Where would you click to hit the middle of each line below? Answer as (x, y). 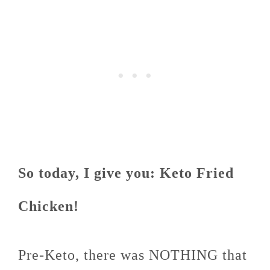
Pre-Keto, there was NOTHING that (133, 255)
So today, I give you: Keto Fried (126, 173)
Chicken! (49, 206)
